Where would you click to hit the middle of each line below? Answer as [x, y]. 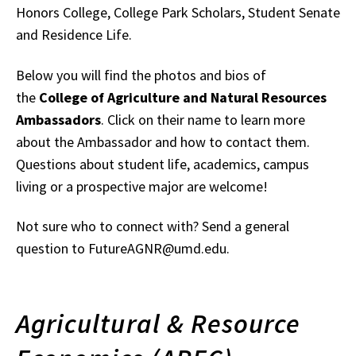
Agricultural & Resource [159, 323]
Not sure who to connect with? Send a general [153, 226]
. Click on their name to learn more [203, 119]
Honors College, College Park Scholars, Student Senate [178, 12]
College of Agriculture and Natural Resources [183, 97]
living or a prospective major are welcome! [142, 186]
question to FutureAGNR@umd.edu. [123, 248]
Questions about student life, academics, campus [163, 164]
